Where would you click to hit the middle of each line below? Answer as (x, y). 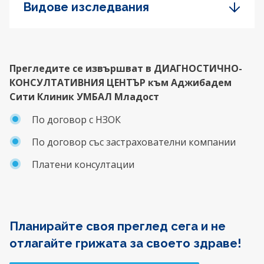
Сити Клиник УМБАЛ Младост (84, 97)
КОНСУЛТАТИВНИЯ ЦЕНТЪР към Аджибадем (121, 83)
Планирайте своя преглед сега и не (118, 227)
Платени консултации (83, 165)
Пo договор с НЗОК (76, 120)
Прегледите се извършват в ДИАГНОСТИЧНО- (126, 69)
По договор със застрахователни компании (134, 142)
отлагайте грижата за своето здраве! (126, 244)
